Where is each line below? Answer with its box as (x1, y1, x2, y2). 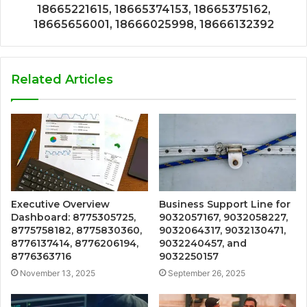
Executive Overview (11, 197, 110, 210)
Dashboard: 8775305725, (11, 210, 136, 223)
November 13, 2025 (20, 267, 95, 278)
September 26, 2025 (168, 267, 245, 278)
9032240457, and (159, 236, 247, 249)
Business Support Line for (159, 197, 291, 210)
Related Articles (11, 71, 113, 87)
